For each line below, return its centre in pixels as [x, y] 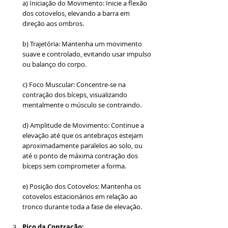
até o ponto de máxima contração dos [81, 156]
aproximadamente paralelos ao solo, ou [83, 146]
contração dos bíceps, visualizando [76, 95]
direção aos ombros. [53, 24]
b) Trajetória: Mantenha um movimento [83, 44]
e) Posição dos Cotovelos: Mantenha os [82, 187]
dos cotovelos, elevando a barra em [77, 13]
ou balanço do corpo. [54, 64]
